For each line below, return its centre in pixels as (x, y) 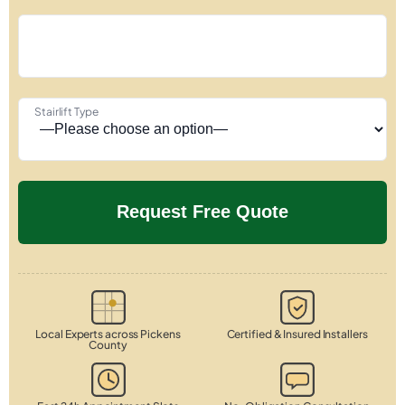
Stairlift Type (66, 111)
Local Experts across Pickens (108, 334)
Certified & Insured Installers (297, 334)
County (108, 344)
